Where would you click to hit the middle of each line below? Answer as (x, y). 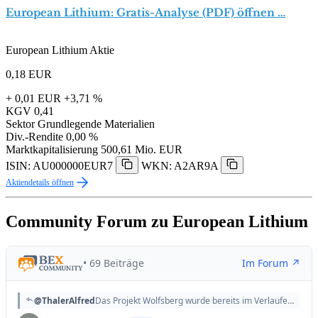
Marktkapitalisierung (52, 149)
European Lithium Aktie (60, 50)
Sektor (20, 124)
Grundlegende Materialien (96, 124)
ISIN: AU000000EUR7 (59, 165)
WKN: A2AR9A (180, 165)
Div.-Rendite (34, 136)
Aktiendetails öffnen (40, 182)
